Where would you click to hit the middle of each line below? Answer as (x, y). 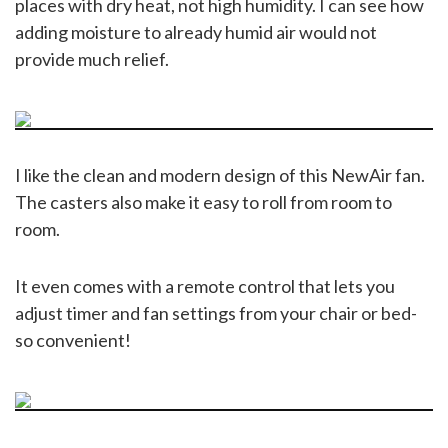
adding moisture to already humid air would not (196, 31)
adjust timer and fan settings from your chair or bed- (216, 312)
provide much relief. (92, 58)
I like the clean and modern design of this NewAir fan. (220, 174)
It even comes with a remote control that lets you (205, 285)
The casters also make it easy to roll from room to (203, 201)
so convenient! (73, 339)
